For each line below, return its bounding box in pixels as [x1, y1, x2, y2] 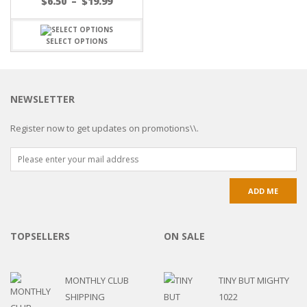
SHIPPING [65, 291, 105, 304]
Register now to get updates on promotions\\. [10, 122, 199, 135]
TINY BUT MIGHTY [219, 274, 289, 287]
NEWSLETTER [10, 93, 75, 106]
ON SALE [164, 230, 205, 243]
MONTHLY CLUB [65, 274, 129, 287]
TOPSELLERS [10, 230, 70, 243]
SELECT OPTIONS [46, 36, 108, 47]
